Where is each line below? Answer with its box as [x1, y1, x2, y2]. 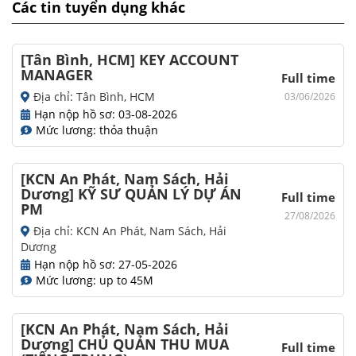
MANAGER [21, 65, 93, 85]
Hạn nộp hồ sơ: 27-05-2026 [34, 257, 178, 273]
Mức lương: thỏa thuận [36, 122, 158, 138]
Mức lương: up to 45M [36, 273, 153, 288]
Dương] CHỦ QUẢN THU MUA [21, 335, 229, 354]
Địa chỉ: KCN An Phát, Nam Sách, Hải [33, 223, 226, 239]
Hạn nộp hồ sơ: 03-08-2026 [34, 106, 178, 122]
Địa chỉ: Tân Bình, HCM [33, 89, 155, 105]
